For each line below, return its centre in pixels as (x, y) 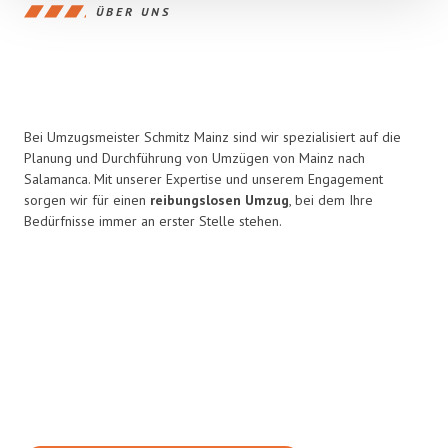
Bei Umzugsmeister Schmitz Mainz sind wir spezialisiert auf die (212, 137)
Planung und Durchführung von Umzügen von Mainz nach (194, 158)
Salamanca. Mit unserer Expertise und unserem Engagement (203, 179)
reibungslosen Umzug (219, 200)
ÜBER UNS (133, 11)
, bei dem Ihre (331, 200)
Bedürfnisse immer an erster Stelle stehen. (153, 221)
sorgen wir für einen (87, 200)
